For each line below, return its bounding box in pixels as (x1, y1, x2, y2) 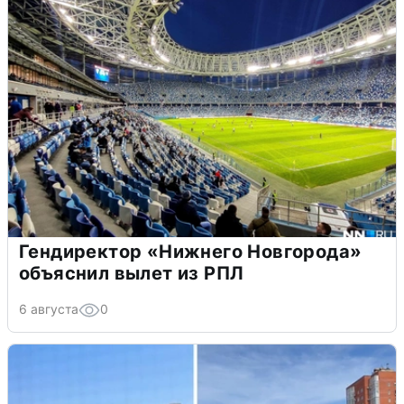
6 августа (19, 301, 78, 317)
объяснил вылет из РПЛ (19, 262, 244, 285)
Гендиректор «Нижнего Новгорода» (19, 241, 363, 263)
